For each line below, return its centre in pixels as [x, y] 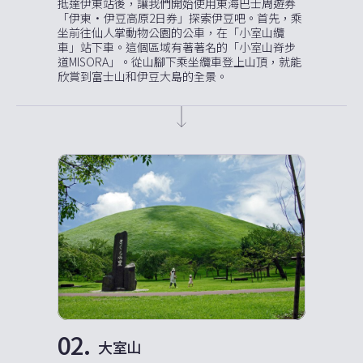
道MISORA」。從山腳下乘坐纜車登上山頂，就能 [179, 61]
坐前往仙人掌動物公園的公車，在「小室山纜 [171, 32]
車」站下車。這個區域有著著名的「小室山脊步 [177, 47]
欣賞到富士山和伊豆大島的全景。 [143, 76]
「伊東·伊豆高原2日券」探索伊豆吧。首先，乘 [180, 17]
